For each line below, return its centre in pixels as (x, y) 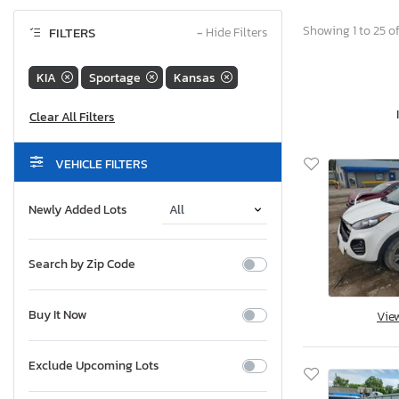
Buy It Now (57, 315)
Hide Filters (235, 33)
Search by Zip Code (82, 265)
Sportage (115, 77)
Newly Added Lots (78, 210)
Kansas (195, 77)
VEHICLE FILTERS (100, 165)
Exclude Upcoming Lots (94, 366)
